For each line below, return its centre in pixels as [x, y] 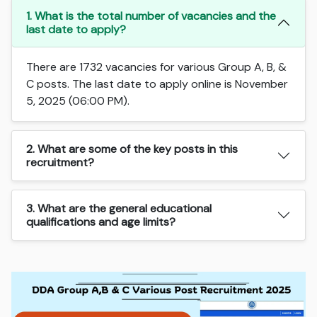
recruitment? [60, 162]
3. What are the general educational [119, 208]
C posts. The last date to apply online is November [157, 83]
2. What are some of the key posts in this [132, 149]
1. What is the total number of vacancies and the [151, 16]
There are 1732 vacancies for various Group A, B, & [157, 67]
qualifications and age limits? [101, 221]
